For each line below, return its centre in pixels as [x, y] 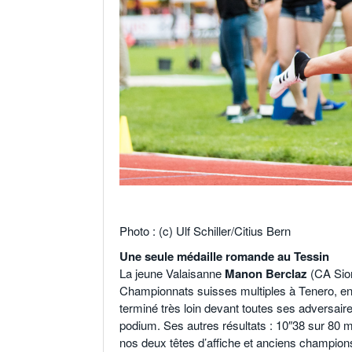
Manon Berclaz [266, 274]
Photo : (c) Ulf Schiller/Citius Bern [205, 231]
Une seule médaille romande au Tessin [224, 257]
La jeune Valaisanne [172, 273]
